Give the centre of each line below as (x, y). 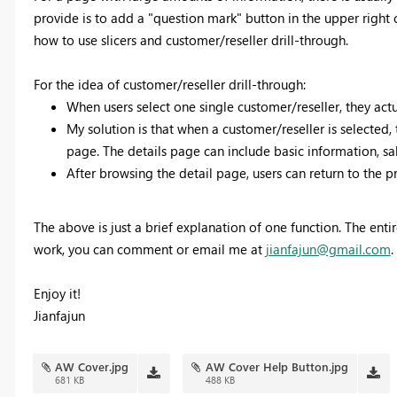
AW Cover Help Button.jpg (277, 367)
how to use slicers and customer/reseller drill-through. (191, 40)
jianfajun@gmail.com (328, 249)
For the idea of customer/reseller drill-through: (169, 85)
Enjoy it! (57, 294)
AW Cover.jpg (92, 367)
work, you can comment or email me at (149, 249)
